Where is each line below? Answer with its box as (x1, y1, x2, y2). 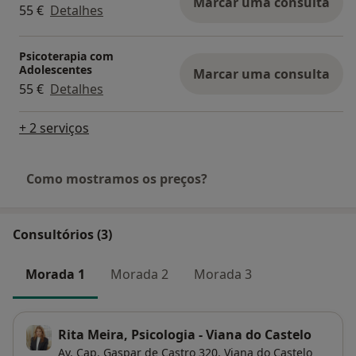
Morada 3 (194, 265, 252, 283)
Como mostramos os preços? (26, 169, 207, 188)
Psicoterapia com (19, 48, 114, 64)
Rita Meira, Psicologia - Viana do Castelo (58, 325, 311, 343)
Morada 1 (25, 265, 85, 283)
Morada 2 (110, 265, 168, 283)
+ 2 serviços (19, 118, 89, 137)
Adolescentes (19, 61, 92, 77)
